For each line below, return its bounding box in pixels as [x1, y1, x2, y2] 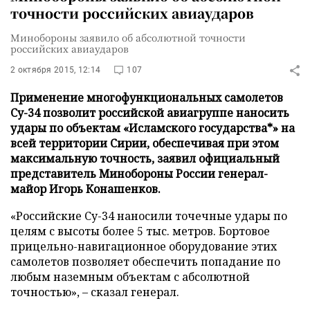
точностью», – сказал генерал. [10, 284, 179, 300]
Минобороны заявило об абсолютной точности [10, 30, 246, 44]
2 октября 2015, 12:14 [10, 65, 101, 75]
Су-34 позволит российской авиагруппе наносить [10, 105, 289, 120]
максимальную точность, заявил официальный [10, 151, 280, 166]
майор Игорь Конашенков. [10, 181, 161, 197]
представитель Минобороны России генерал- [10, 166, 268, 181]
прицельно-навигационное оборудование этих [10, 239, 277, 254]
